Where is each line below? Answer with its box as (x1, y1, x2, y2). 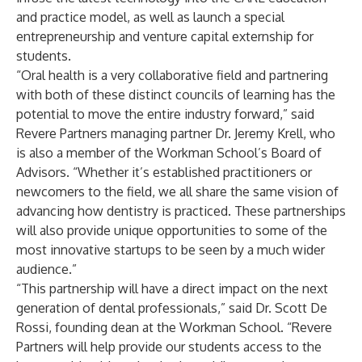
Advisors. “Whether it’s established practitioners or (16, 164, 312, 180)
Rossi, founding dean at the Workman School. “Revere (16, 319, 332, 335)
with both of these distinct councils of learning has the (16, 86, 335, 103)
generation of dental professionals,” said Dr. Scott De (16, 300, 327, 316)
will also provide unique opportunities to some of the (16, 222, 327, 238)
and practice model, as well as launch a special (16, 9, 284, 25)
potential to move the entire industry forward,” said (16, 106, 314, 122)
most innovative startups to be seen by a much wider (16, 242, 325, 258)
